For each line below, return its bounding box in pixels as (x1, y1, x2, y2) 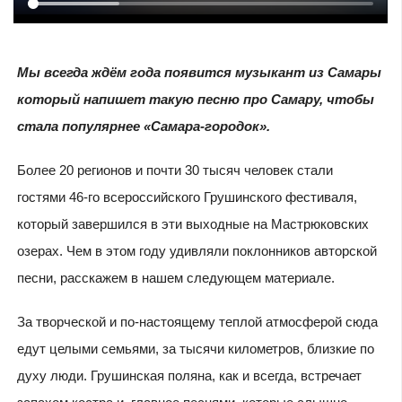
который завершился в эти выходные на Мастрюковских (16, 216, 369, 232)
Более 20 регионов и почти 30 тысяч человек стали (16, 162, 333, 179)
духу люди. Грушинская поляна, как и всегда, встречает (16, 368, 362, 384)
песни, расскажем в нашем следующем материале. (16, 270, 335, 286)
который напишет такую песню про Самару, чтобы (16, 92, 374, 108)
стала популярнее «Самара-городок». (16, 118, 270, 135)
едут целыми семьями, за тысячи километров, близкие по (16, 341, 374, 357)
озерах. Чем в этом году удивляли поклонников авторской (16, 243, 377, 259)
